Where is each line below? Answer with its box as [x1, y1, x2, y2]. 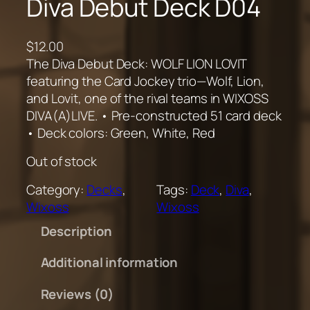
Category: [26, 181, 87, 199]
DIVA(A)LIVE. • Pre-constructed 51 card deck [26, 107, 282, 125]
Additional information [40, 253, 179, 272]
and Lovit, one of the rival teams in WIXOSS [26, 89, 268, 108]
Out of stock [26, 152, 97, 171]
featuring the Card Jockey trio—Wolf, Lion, [26, 72, 264, 91]
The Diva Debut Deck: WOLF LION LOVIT [26, 55, 247, 73]
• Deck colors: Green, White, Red [26, 124, 215, 143]
